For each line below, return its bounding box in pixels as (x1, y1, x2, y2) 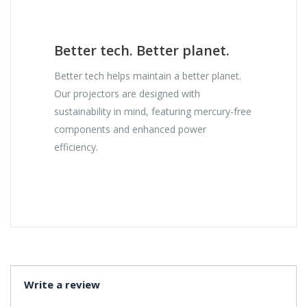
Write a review (24, 278, 100, 292)
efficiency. (54, 140, 104, 154)
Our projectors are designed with (54, 87, 201, 101)
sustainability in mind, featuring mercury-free (54, 105, 252, 119)
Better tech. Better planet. (54, 41, 230, 60)
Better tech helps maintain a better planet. (54, 69, 242, 83)
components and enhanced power (54, 123, 207, 136)
